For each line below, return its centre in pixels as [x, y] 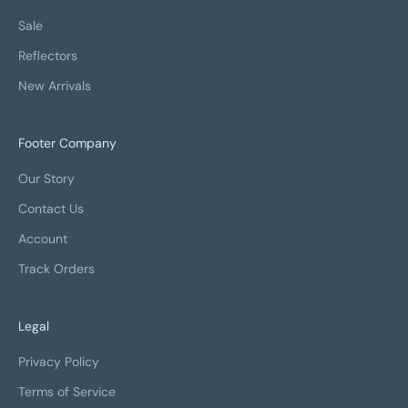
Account [43, 238]
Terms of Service [67, 391]
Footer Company [67, 143]
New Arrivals [55, 85]
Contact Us [51, 208]
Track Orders [56, 268]
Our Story [46, 178]
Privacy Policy [59, 361]
